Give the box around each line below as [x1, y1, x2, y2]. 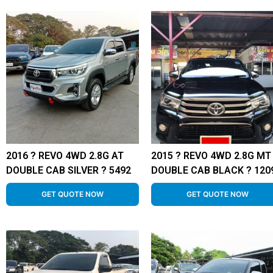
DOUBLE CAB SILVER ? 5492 [6, 165, 131, 177]
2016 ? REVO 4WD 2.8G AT [6, 150, 124, 162]
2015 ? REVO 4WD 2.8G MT [151, 150, 271, 162]
